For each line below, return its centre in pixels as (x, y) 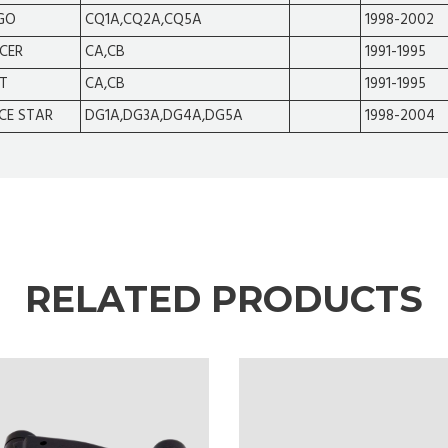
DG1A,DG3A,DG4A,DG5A (164, 116)
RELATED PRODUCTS (224, 299)
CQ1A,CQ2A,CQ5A (143, 20)
